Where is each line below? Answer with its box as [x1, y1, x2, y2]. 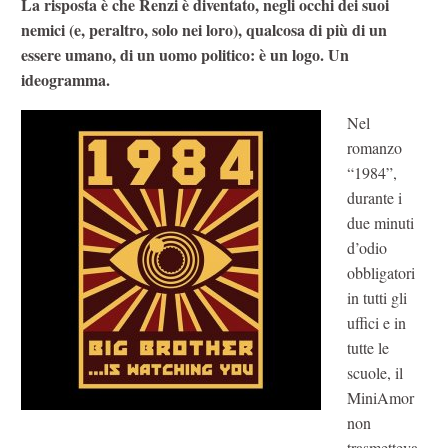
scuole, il [346, 361, 403, 383]
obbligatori [346, 261, 415, 283]
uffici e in [346, 311, 406, 333]
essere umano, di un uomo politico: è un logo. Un [21, 43, 349, 67]
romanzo [346, 136, 402, 158]
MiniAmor [346, 386, 414, 408]
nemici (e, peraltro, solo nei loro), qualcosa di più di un [21, 18, 387, 42]
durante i [346, 186, 402, 208]
